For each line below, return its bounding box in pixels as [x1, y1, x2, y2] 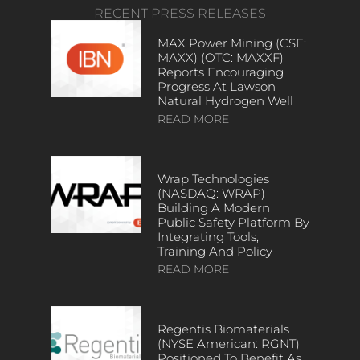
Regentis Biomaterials [157, 321, 289, 337]
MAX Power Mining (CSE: [157, 35, 306, 51]
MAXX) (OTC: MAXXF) [157, 50, 284, 66]
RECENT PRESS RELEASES [94, 6, 266, 22]
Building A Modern [157, 200, 270, 216]
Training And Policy [157, 243, 272, 260]
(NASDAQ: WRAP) [157, 186, 265, 202]
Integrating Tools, [157, 229, 259, 245]
